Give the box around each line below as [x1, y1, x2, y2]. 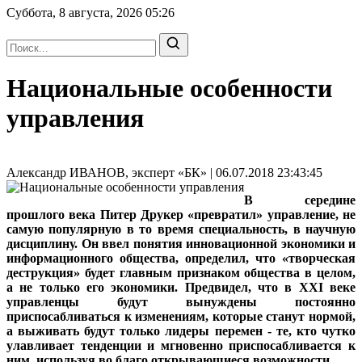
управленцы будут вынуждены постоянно [6, 294, 356, 309]
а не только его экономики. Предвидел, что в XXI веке [6, 280, 356, 294]
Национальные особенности [6, 74, 332, 103]
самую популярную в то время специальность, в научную [6, 221, 356, 236]
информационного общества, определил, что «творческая [6, 250, 356, 265]
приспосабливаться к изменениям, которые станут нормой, [6, 309, 356, 323]
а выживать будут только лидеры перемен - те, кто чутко [6, 323, 356, 338]
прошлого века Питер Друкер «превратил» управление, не [6, 207, 356, 221]
